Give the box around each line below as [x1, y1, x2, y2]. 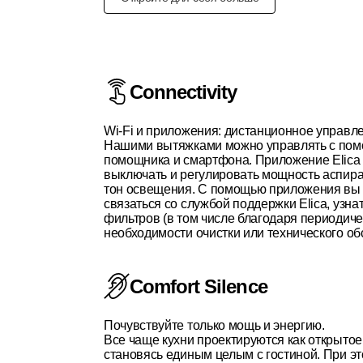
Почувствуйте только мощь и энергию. [104, 318, 325, 333]
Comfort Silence [130, 275, 267, 297]
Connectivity [130, 80, 237, 103]
